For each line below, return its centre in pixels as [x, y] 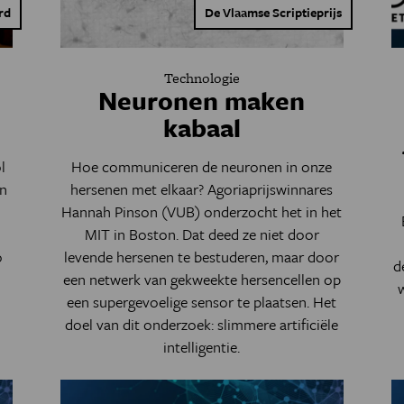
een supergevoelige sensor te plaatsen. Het [202, 302]
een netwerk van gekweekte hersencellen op [202, 279]
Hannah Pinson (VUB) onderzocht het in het [202, 211]
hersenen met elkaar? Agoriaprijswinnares [202, 189]
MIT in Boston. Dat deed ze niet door [202, 234]
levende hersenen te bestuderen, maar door [202, 257]
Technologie [202, 78]
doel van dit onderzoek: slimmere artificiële [202, 324]
